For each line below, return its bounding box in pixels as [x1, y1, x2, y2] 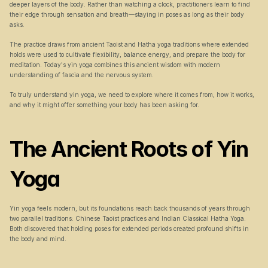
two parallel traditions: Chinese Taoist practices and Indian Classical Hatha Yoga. [10, 215, 246, 222]
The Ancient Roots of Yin [10, 136, 248, 162]
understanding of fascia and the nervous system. [10, 71, 154, 78]
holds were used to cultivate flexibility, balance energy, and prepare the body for [10, 51, 245, 58]
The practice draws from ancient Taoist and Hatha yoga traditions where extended [10, 41, 249, 48]
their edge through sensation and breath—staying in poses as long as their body [10, 11, 244, 18]
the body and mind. [10, 235, 66, 242]
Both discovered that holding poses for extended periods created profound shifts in [10, 225, 249, 232]
